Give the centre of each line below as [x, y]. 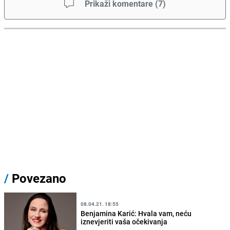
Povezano [37, 178]
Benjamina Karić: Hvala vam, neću [136, 213]
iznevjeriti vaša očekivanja [124, 221]
